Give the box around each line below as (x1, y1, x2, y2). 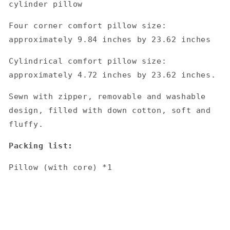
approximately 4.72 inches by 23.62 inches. (9, 70, 216, 80)
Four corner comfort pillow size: (9, 21, 167, 30)
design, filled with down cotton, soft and (9, 106, 211, 115)
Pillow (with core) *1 (9, 163, 112, 172)
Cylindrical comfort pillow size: (9, 56, 167, 66)
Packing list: (9, 141, 78, 150)
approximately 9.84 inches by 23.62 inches (9, 35, 211, 44)
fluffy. (9, 120, 44, 129)
